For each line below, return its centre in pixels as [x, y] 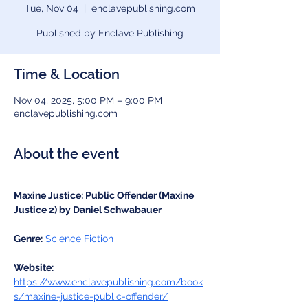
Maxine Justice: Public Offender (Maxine [105, 195]
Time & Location [67, 74]
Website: [34, 267]
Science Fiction [79, 239]
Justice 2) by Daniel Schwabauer [88, 210]
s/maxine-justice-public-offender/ [91, 296]
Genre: [28, 239]
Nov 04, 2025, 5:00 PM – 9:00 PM [88, 100]
